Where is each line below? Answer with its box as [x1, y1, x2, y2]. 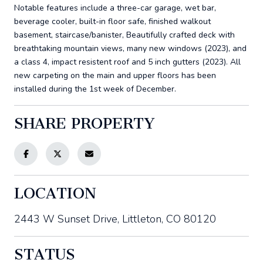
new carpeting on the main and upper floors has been [14, 69, 216, 81]
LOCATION [14, 184, 96, 203]
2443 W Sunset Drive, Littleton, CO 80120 [14, 211, 216, 226]
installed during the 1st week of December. [14, 83, 176, 95]
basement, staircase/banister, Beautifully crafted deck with [14, 29, 235, 41]
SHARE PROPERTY [14, 114, 155, 133]
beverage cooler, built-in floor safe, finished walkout [14, 15, 211, 27]
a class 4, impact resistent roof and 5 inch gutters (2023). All [14, 56, 241, 68]
